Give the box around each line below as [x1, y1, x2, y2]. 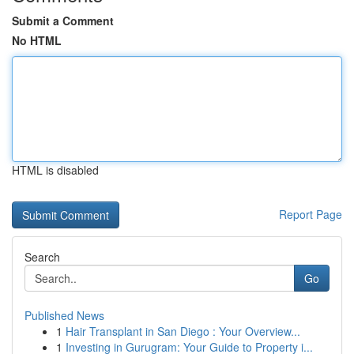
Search [24, 249, 60, 265]
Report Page [279, 206, 342, 222]
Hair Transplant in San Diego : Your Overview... [66, 323, 300, 339]
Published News [24, 307, 104, 323]
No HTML [12, 32, 62, 48]
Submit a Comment [12, 13, 114, 28]
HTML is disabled [12, 162, 99, 178]
